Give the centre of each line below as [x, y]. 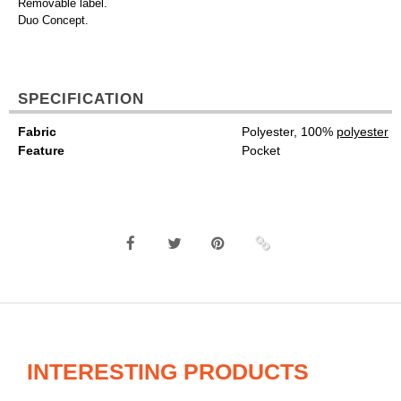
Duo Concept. [53, 21]
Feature [41, 151]
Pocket [261, 151]
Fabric [37, 132]
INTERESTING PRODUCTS [168, 372]
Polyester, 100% [289, 132]
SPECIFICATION [81, 99]
